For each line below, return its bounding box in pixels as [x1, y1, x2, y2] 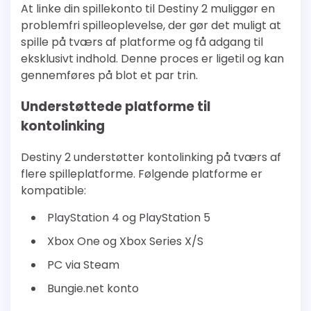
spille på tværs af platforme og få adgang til [21, 34, 263, 51]
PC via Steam [47, 256, 119, 273]
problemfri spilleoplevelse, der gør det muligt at [21, 17, 281, 34]
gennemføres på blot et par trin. [21, 67, 198, 84]
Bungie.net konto [47, 280, 139, 296]
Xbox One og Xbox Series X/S [47, 233, 203, 249]
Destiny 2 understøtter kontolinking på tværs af [21, 149, 281, 165]
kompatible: [21, 182, 86, 199]
